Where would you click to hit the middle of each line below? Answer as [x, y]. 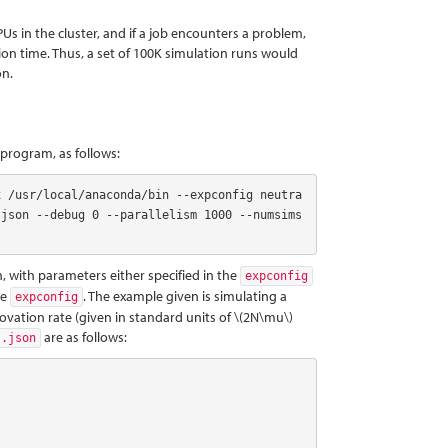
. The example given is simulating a [185, 296]
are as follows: [84, 337]
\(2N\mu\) [264, 317]
